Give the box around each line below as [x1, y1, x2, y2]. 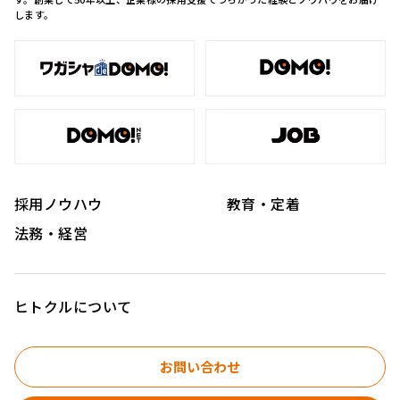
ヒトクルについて [14, 296, 132, 318]
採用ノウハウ [14, 193, 103, 215]
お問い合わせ [160, 357, 240, 377]
